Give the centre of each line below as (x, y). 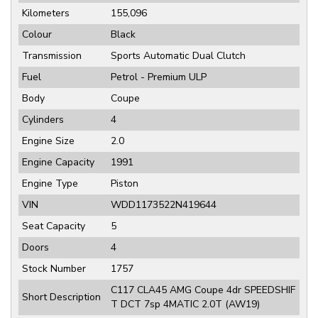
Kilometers (46, 13)
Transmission (52, 55)
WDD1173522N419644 (164, 204)
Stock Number (54, 268)
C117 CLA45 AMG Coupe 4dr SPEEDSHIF (203, 290)
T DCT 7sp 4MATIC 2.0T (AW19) (185, 304)
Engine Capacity (58, 162)
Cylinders (43, 119)
